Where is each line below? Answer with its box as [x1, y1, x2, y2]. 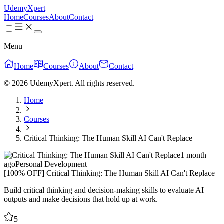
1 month [180, 151, 206, 159]
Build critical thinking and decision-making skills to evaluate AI [4, 186, 204, 194]
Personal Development [15, 160, 87, 168]
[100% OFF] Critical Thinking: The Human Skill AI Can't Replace [4, 169, 215, 177]
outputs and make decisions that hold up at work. [4, 195, 158, 203]
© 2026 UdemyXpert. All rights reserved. [4, 79, 135, 87]
